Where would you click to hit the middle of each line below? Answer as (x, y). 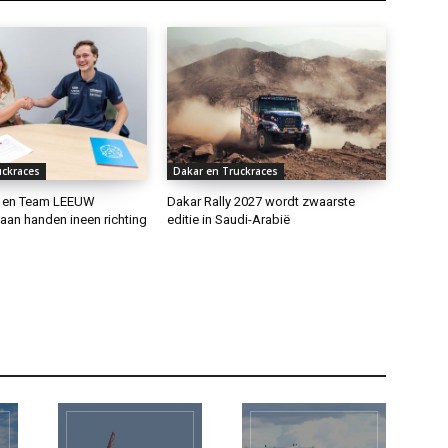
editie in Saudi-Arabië (229, 220)
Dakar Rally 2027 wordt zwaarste (261, 202)
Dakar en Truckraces (226, 171)
